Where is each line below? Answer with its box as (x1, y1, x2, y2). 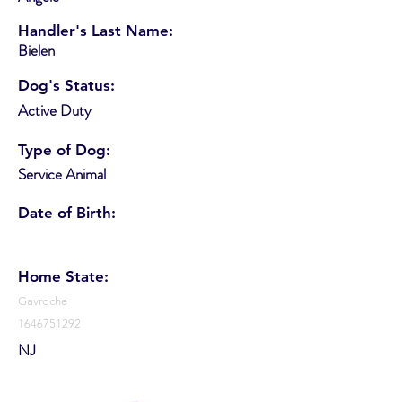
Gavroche (18, 293, 67, 308)
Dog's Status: (18, 75, 115, 94)
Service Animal (18, 162, 106, 185)
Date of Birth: (18, 203, 116, 222)
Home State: (18, 267, 109, 285)
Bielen (18, 39, 55, 61)
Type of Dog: (18, 140, 110, 159)
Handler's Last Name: (18, 21, 173, 39)
